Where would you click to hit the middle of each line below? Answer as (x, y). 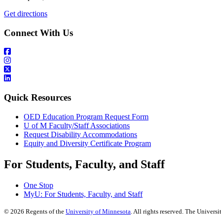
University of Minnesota (98, 211)
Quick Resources (37, 98)
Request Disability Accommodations (80, 134)
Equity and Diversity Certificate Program (87, 143)
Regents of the (45, 211)
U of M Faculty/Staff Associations (77, 125)
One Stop (38, 185)
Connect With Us (38, 33)
